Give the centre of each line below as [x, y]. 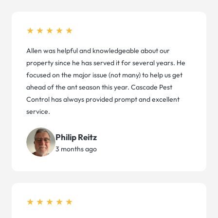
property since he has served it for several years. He [106, 63]
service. [38, 112]
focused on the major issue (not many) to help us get [104, 75]
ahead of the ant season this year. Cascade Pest [99, 87]
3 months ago [76, 149]
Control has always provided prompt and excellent [103, 100]
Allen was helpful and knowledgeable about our [98, 51]
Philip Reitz [76, 137]
